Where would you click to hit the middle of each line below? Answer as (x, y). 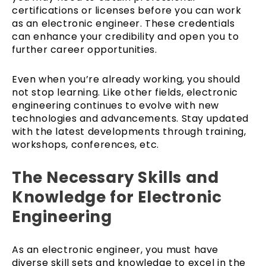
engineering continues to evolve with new (116, 105)
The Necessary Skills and (115, 177)
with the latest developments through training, (129, 131)
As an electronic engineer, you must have (115, 249)
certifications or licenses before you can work (127, 10)
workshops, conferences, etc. (85, 144)
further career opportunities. (85, 49)
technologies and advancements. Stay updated (130, 118)
